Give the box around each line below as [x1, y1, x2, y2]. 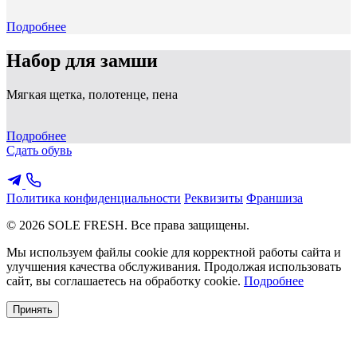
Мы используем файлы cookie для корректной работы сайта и [6, 245, 341, 259]
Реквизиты [184, 190, 243, 205]
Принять [13, 303, 53, 316]
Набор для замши [6, 49, 158, 71]
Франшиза [246, 190, 303, 205]
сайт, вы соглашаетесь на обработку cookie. [6, 273, 244, 288]
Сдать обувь [6, 143, 72, 157]
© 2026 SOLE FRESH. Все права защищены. [6, 218, 249, 232]
